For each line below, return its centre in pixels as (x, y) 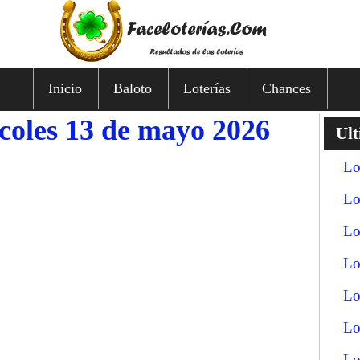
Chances (286, 88)
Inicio (65, 88)
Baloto (132, 88)
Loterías (207, 88)
